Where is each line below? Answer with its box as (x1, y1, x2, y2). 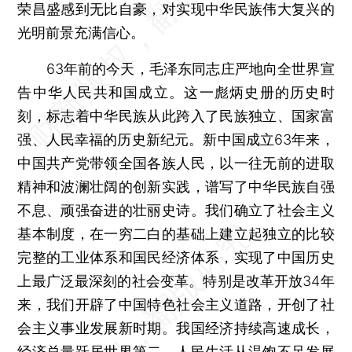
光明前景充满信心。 (17, 24, 145, 41)
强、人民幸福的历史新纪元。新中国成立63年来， (17, 130, 335, 148)
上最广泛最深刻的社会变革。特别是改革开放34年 (17, 272, 335, 289)
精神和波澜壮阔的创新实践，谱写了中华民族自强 (17, 178, 335, 195)
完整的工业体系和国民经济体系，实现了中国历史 (17, 248, 335, 266)
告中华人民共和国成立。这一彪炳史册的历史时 (17, 83, 335, 101)
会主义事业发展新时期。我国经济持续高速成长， (17, 319, 335, 336)
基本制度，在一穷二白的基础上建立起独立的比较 (17, 225, 335, 242)
